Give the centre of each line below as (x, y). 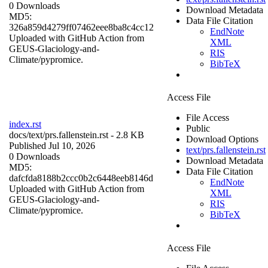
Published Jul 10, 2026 (52, 145)
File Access (208, 117)
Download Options (222, 139)
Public (198, 128)
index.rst (25, 124)
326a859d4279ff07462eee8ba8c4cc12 (81, 27)
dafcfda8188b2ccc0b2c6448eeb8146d (81, 178)
